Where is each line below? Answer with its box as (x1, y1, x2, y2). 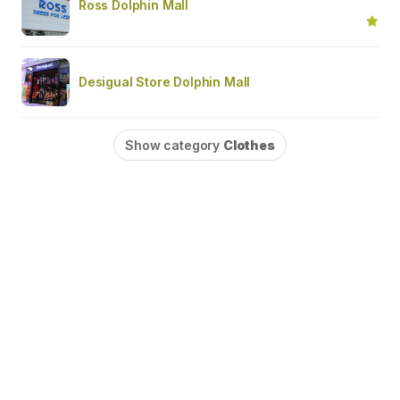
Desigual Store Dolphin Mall (79, 73, 251, 89)
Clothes (222, 137, 275, 153)
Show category (125, 137, 223, 153)
